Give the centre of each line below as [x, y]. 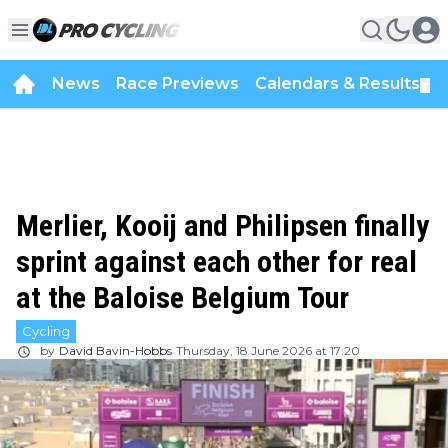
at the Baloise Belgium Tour [182, 297]
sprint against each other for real [216, 261]
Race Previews [177, 83]
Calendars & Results [337, 83]
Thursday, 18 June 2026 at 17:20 [268, 350]
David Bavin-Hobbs [115, 350]
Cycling [46, 331]
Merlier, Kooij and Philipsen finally [222, 225]
